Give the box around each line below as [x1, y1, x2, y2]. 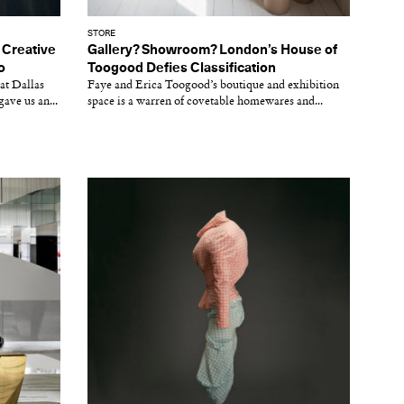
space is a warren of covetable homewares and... [87, 96, 323, 107]
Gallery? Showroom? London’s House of [87, 43, 337, 57]
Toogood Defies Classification [87, 61, 276, 75]
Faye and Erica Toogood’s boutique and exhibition [87, 79, 339, 91]
